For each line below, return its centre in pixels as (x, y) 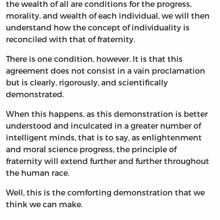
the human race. (38, 173)
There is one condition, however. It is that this (94, 59)
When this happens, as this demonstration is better (107, 114)
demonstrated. (35, 94)
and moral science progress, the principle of (91, 149)
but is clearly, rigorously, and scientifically (87, 82)
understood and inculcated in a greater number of (103, 126)
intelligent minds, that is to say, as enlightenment (104, 137)
